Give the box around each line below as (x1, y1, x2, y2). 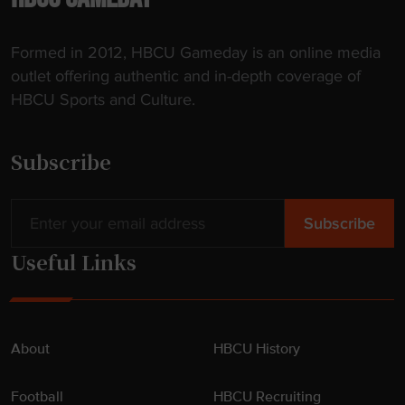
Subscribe (11, 147, 111, 175)
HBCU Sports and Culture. (11, 89, 195, 109)
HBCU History (213, 343, 300, 357)
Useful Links (11, 248, 137, 276)
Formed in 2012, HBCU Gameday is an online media (11, 42, 381, 62)
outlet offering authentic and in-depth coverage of (11, 66, 361, 86)
